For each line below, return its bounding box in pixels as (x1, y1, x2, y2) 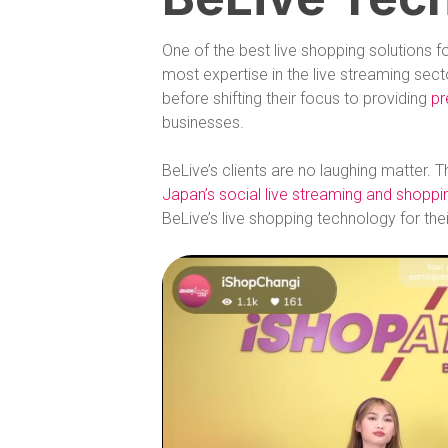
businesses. (162, 112, 244, 132)
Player (161, 279, 205, 299)
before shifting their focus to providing (162, 88, 431, 108)
